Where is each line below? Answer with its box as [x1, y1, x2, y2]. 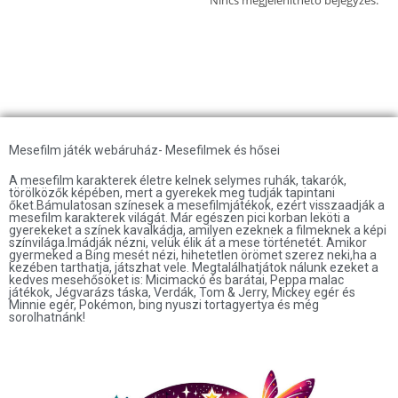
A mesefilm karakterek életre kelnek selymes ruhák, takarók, [9, 172, 346, 187]
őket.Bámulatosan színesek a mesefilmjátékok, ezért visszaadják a [9, 197, 385, 212]
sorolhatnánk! [9, 309, 85, 324]
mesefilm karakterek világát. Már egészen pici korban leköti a [9, 210, 350, 225]
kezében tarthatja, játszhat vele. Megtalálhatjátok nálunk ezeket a [9, 259, 378, 275]
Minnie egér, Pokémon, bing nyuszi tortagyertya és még [9, 297, 319, 312]
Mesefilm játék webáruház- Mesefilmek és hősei [9, 142, 280, 157]
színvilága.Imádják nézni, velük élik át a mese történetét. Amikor [9, 235, 367, 250]
